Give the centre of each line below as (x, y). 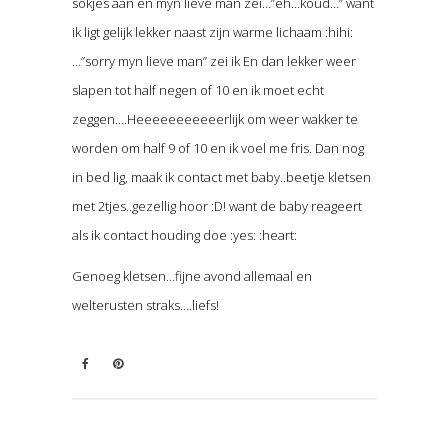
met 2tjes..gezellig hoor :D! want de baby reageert (216, 206)
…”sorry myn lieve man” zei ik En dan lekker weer (213, 61)
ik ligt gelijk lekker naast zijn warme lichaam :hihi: (212, 32)
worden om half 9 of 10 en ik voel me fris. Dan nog (217, 148)
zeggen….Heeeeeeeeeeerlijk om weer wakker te (214, 119)
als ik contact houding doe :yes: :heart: (184, 235)
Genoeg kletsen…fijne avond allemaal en (191, 276)
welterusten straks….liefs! (145, 305)
